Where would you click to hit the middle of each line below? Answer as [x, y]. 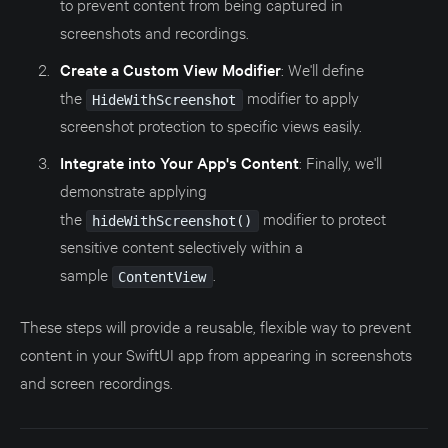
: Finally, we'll [340, 161]
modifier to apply [301, 96]
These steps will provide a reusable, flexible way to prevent [215, 325]
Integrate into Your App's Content [179, 161]
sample [85, 273]
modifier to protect [323, 217]
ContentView [162, 276]
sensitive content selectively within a [181, 245]
